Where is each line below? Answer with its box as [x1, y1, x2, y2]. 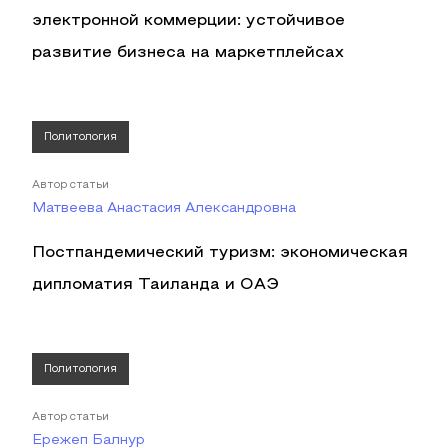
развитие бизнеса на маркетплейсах [32, 46, 344, 60]
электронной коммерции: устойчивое [32, 14, 345, 28]
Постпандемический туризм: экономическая [32, 246, 408, 260]
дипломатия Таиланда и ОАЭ [32, 278, 279, 292]
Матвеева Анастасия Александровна [32, 202, 296, 215]
